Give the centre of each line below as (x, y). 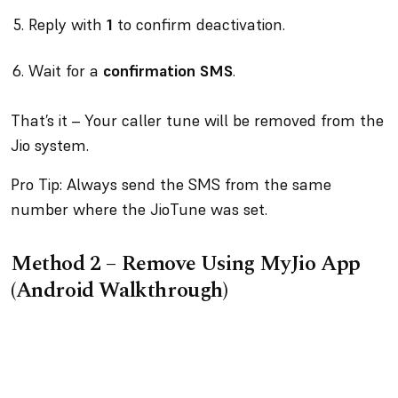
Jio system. (52, 145)
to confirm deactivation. (201, 24)
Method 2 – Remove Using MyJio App (186, 264)
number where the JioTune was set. (141, 209)
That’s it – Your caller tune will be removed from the (197, 120)
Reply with (68, 24)
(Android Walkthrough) (122, 291)
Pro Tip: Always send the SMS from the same (171, 184)
